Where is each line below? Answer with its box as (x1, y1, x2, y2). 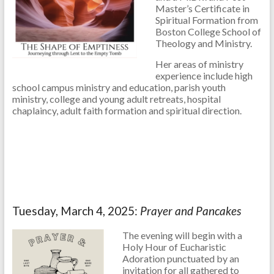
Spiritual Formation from (155, 14, 258, 26)
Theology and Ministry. (155, 37, 252, 50)
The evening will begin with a (122, 229, 242, 242)
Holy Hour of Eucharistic (122, 241, 226, 253)
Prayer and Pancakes (139, 204, 241, 218)
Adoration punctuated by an (122, 253, 239, 265)
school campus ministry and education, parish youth (12, 81, 226, 94)
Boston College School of (155, 26, 261, 38)
